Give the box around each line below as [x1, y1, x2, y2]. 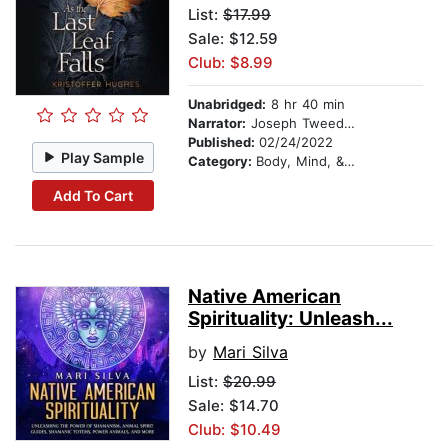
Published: [188, 134, 259, 151]
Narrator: [188, 115, 246, 132]
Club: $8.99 [188, 53, 273, 73]
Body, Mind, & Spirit [256, 153, 344, 170]
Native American [188, 285, 341, 309]
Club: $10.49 [188, 420, 281, 440]
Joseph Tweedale [246, 115, 344, 132]
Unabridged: [188, 96, 266, 113]
